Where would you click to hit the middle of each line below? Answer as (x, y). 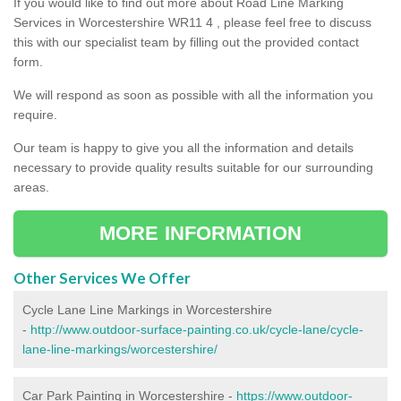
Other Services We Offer (102, 277)
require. (35, 114)
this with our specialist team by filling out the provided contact (186, 42)
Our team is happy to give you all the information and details (183, 147)
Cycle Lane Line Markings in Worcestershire (147, 309)
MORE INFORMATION (200, 233)
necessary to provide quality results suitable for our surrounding (193, 167)
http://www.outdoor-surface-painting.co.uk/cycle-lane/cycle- (197, 329)
